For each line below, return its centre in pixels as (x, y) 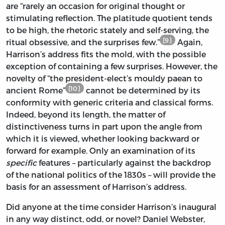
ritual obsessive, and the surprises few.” (83, 42)
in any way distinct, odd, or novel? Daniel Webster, (105, 219)
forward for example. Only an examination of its (101, 151)
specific (21, 163)
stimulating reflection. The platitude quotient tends (109, 18)
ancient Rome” (36, 90)
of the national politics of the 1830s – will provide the (111, 175)
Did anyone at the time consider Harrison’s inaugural (111, 207)
